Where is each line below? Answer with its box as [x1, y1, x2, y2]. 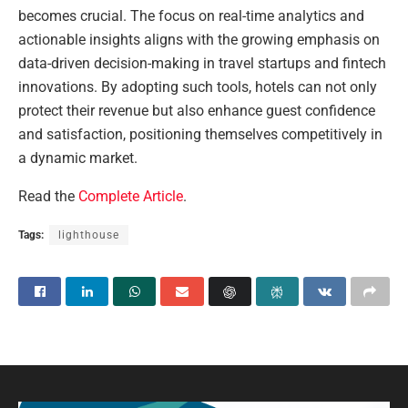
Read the [18, 188, 78, 206]
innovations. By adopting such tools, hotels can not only [18, 78, 377, 97]
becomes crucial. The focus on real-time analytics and [18, 7, 364, 25]
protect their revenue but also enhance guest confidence [18, 102, 375, 120]
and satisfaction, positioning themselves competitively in [18, 126, 382, 144]
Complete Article [78, 188, 183, 206]
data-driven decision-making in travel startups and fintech [18, 55, 386, 73]
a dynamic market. [18, 149, 138, 168]
